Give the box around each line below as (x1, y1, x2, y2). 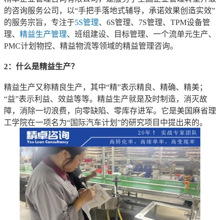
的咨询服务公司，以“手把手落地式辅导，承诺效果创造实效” (4, 6, 215, 15)
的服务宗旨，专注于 (4, 18, 75, 27)
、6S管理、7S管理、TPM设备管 (99, 18, 210, 27)
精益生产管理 (20, 29, 67, 38)
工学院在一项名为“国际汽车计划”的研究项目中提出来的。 (4, 118, 207, 127)
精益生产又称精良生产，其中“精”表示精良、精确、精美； (4, 82, 207, 91)
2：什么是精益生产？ (4, 62, 79, 71)
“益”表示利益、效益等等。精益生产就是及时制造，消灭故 (4, 94, 207, 103)
